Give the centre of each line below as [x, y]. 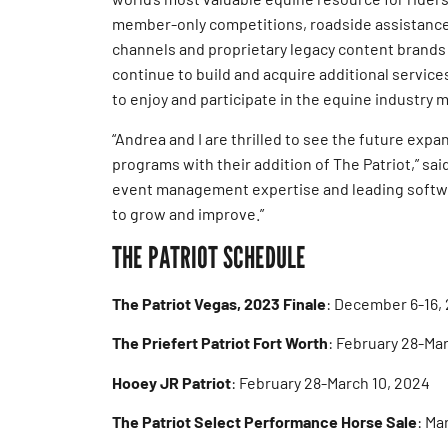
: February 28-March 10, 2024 [330, 382]
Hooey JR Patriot [171, 382]
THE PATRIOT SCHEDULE [209, 257]
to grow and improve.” [195, 213]
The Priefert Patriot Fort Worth [220, 343]
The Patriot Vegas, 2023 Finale [219, 304]
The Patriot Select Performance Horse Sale [264, 422]
